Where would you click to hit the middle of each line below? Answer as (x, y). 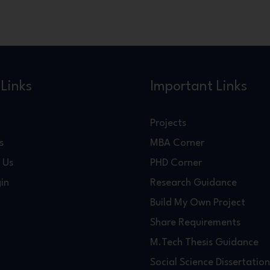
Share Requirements (195, 222)
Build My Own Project (198, 202)
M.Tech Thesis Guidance (204, 242)
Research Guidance (193, 183)
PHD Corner (176, 163)
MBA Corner (177, 143)
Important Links (199, 86)
